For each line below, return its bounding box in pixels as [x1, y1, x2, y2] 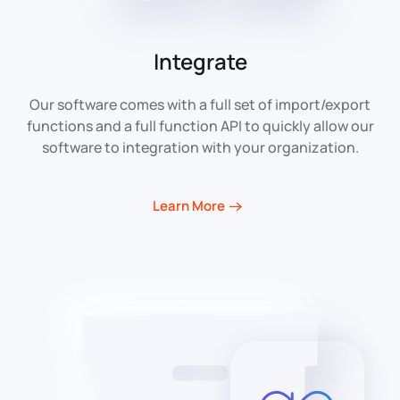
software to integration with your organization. [41, 137, 359, 158]
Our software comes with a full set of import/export [29, 95, 371, 115]
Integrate [153, 46, 247, 77]
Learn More [153, 196, 225, 216]
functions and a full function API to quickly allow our [26, 116, 374, 137]
